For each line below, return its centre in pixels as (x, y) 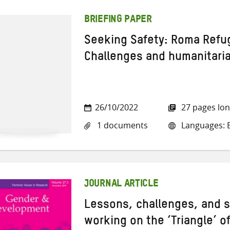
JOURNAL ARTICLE (121, 185)
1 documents (121, 125)
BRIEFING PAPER (118, 21)
